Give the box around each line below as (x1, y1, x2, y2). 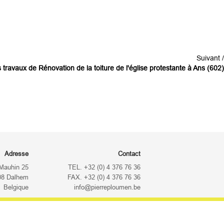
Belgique (3, 184, 28, 191)
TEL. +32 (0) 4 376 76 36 (68, 164, 140, 171)
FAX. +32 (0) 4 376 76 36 (67, 174, 140, 181)
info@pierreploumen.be (74, 184, 140, 191)
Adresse (4, 150, 28, 158)
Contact (118, 150, 140, 158)
